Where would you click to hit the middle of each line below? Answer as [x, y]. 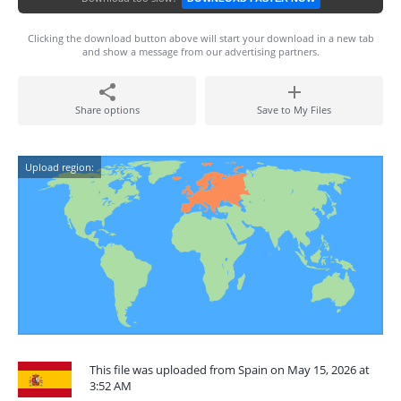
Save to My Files [294, 110]
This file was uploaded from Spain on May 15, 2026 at [230, 370]
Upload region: [60, 167]
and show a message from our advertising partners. [200, 51]
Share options [107, 110]
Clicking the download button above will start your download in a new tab [200, 38]
